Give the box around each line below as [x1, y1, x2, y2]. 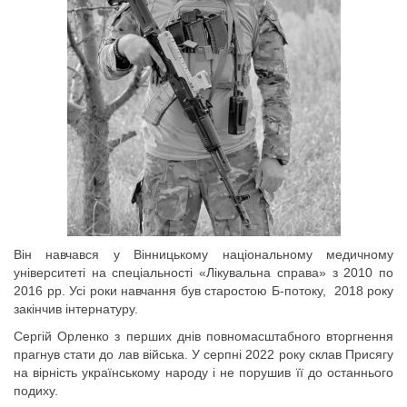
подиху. [14, 383, 58, 398]
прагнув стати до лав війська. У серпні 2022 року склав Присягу [14, 347, 393, 362]
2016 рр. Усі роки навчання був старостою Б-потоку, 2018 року [14, 283, 393, 298]
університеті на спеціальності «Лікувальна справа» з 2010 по [14, 265, 393, 280]
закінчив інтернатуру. [14, 302, 138, 316]
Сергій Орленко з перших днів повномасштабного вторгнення [14, 329, 393, 343]
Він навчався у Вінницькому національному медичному [14, 247, 393, 262]
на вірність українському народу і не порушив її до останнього [14, 365, 393, 380]
